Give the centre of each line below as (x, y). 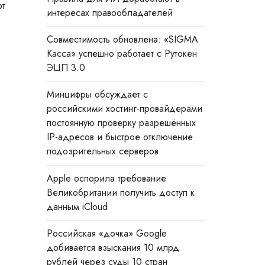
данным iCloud (77, 206)
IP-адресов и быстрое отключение (119, 137)
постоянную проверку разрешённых (121, 123)
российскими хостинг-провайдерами (124, 109)
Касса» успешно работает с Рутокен (122, 54)
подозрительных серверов (102, 151)
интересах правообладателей (109, 13)
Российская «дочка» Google (106, 233)
